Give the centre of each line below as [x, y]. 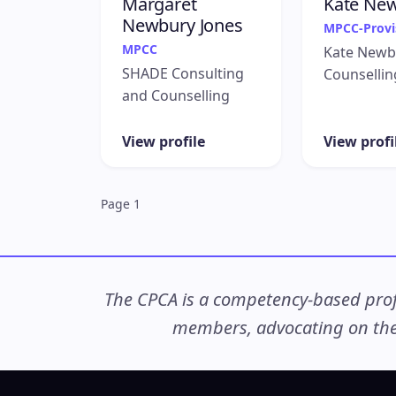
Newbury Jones [183, 26]
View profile [164, 141]
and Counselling [176, 96]
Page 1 [121, 203]
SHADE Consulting [183, 74]
